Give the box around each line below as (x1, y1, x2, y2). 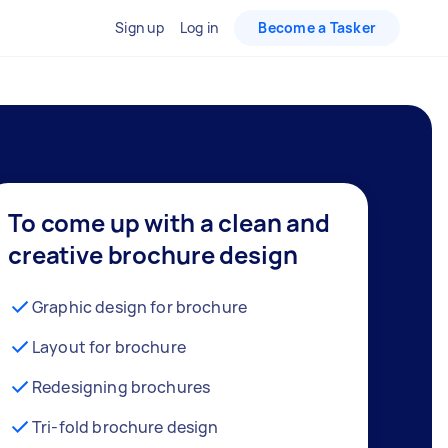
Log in (179, 18, 219, 37)
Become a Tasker (258, 18, 376, 37)
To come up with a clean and (8, 205, 330, 239)
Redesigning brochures (32, 375, 211, 398)
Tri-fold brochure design (32, 415, 219, 438)
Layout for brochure (32, 335, 186, 358)
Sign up (115, 18, 164, 37)
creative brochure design (8, 237, 298, 271)
